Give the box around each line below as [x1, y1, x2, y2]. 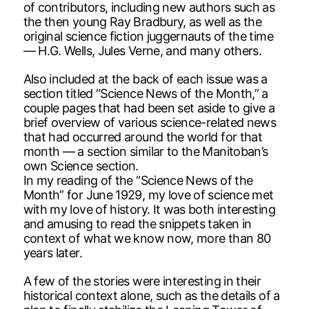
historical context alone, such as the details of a [23, 288, 280, 303]
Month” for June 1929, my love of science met [23, 187, 274, 202]
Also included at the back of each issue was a [23, 71, 268, 86]
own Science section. [23, 158, 139, 173]
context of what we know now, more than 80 [23, 230, 271, 246]
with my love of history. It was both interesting [23, 201, 275, 217]
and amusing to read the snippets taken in [23, 216, 252, 231]
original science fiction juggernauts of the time [23, 28, 273, 43]
